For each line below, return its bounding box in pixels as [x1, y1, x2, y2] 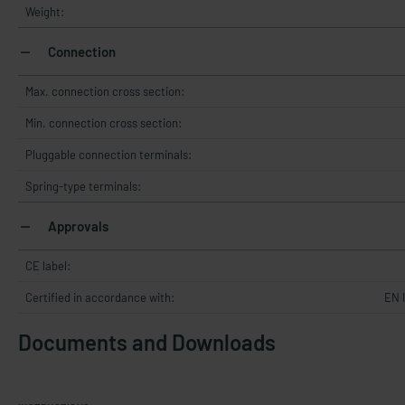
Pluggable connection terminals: [25, 147, 192, 162]
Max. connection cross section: [25, 84, 184, 99]
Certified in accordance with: [25, 290, 174, 305]
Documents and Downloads [18, 329, 276, 355]
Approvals [45, 218, 108, 234]
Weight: [25, 5, 64, 19]
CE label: [25, 259, 71, 273]
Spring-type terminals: [25, 179, 141, 193]
